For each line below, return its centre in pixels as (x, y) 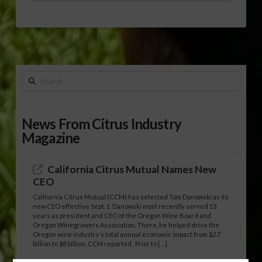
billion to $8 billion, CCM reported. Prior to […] (100, 244)
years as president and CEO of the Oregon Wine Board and (122, 216)
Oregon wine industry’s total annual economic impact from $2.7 (127, 235)
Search (34, 78)
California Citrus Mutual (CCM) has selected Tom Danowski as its (131, 197)
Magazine (51, 137)
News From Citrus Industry (101, 123)
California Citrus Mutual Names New (132, 169)
